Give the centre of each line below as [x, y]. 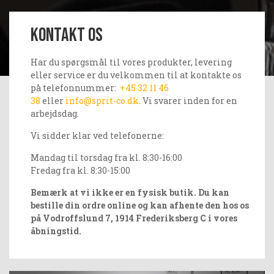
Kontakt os [67, 35]
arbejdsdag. [57, 113]
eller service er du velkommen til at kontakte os [136, 75]
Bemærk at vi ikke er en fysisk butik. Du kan [130, 192]
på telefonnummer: [75, 88]
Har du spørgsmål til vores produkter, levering [131, 62]
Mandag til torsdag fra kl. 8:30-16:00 [106, 157]
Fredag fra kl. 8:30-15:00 [80, 170]
